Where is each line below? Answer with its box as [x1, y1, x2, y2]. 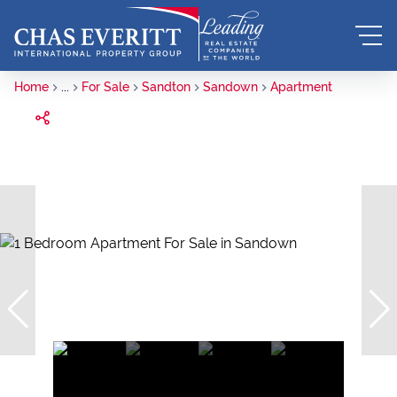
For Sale [82, 80, 129, 94]
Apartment [270, 80, 332, 94]
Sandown [203, 80, 258, 94]
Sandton [142, 80, 191, 94]
